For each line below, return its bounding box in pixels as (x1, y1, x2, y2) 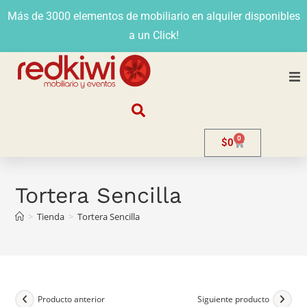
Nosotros (167, 101, 208, 114)
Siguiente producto (197, 293, 269, 306)
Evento (167, 251, 198, 265)
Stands (167, 176, 199, 190)
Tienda (37, 210, 65, 223)
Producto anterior (38, 293, 106, 306)
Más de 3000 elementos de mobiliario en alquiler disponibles (7, 10, 300, 23)
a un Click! (128, 29, 179, 42)
